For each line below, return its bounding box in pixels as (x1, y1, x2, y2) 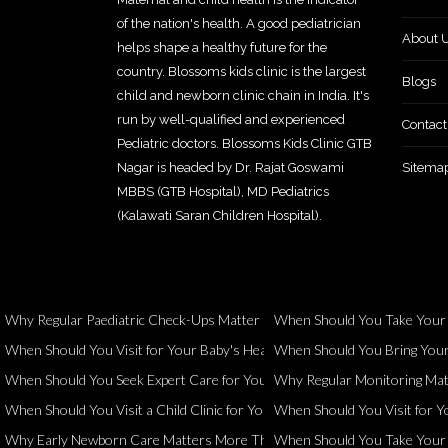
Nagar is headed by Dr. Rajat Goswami (117, 160, 344, 175)
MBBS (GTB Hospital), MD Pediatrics (117, 184, 329, 199)
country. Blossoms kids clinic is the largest (117, 64, 366, 79)
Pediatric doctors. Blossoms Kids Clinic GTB (117, 136, 372, 151)
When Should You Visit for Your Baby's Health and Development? (5, 341, 397, 358)
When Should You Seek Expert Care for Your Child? (5, 371, 312, 388)
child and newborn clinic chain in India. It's (117, 88, 369, 103)
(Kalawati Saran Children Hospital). (117, 208, 322, 223)
